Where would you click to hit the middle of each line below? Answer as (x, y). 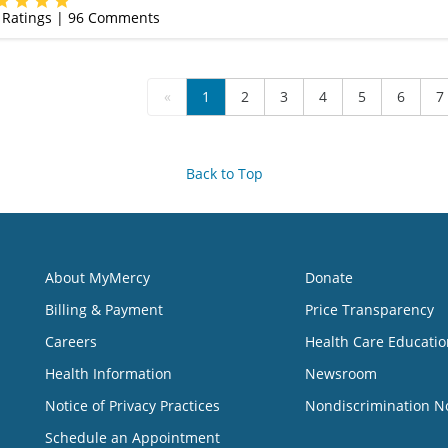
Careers (71, 341)
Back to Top (224, 173)
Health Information (108, 373)
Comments (121, 17)
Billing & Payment (104, 309)
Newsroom (340, 373)
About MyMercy (97, 277)
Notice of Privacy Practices (132, 405)
